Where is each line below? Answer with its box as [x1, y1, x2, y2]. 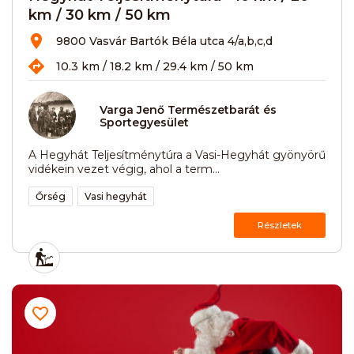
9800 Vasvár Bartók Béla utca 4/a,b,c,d [56, 33, 273, 48]
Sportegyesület [100, 115, 189, 130]
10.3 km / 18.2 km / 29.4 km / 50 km [56, 58, 254, 73]
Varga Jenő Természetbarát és [100, 103, 277, 118]
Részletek [258, 219, 302, 231]
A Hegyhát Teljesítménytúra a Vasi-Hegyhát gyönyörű [28, 147, 326, 162]
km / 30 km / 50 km [28, 6, 171, 24]
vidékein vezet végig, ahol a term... [28, 161, 220, 176]
